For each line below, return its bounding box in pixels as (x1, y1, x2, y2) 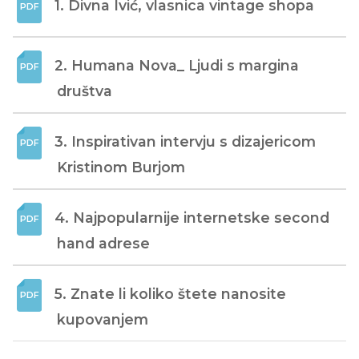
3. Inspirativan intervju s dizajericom (54, 132, 316, 150)
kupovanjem (57, 310, 148, 328)
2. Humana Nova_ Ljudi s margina (54, 56, 299, 74)
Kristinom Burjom (57, 158, 185, 175)
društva (57, 82, 112, 99)
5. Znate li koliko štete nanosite (54, 284, 286, 302)
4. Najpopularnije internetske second (54, 208, 329, 226)
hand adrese (57, 234, 150, 252)
